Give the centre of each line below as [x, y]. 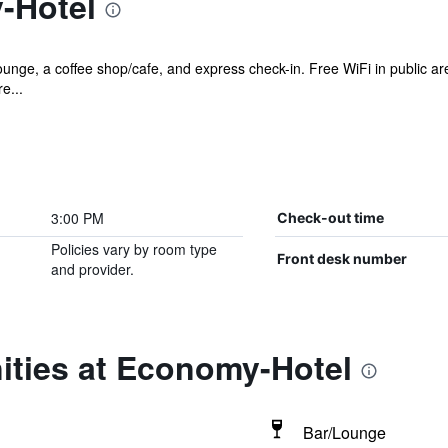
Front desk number [341, 258]
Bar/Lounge [344, 432]
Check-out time [330, 217]
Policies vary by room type [133, 249]
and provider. [92, 269]
